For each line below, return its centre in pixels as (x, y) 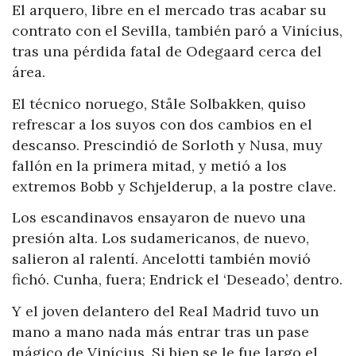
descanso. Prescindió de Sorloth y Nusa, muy (167, 145)
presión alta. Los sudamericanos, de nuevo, (161, 238)
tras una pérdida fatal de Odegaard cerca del (167, 52)
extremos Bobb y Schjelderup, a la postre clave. (174, 186)
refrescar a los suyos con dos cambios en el (162, 124)
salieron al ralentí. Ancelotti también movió (161, 259)
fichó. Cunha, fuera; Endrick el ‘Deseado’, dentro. (177, 280)
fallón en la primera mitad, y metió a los (149, 165)
